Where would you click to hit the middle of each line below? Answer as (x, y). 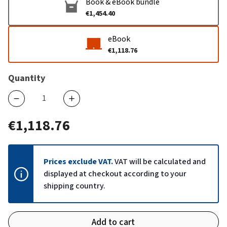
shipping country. (74, 186)
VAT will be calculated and (160, 161)
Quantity (27, 78)
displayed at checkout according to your (115, 174)
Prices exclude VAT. (78, 161)
